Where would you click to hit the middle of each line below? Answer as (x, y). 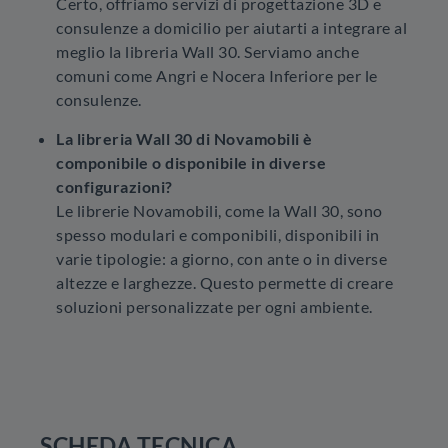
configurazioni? (114, 186)
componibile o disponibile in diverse (191, 162)
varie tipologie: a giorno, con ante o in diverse (221, 258)
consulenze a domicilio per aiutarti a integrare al (231, 27)
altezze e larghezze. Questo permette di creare (224, 282)
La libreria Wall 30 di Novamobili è (184, 138)
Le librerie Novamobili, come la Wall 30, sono (219, 210)
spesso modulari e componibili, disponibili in (218, 234)
